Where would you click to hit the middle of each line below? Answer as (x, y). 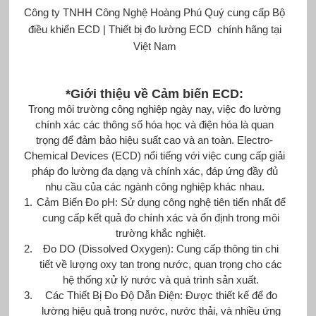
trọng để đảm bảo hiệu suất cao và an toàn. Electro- (155, 140)
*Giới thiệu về (109, 93)
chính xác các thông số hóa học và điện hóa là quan (155, 124)
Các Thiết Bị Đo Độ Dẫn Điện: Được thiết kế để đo (161, 295)
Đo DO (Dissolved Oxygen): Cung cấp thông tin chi (161, 248)
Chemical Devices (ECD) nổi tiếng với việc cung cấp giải (155, 155)
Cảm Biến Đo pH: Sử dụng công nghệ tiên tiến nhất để (161, 202)
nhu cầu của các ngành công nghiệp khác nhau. (154, 186)
